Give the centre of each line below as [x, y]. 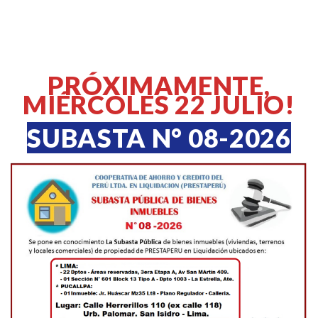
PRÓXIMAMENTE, [159, 85]
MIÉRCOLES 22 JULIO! [159, 104]
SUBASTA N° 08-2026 [159, 138]
